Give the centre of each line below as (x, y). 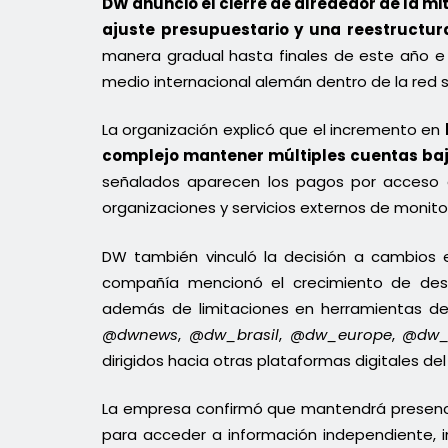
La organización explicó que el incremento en (273, 130)
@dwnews (140, 334)
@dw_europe (340, 334)
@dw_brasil (233, 334)
